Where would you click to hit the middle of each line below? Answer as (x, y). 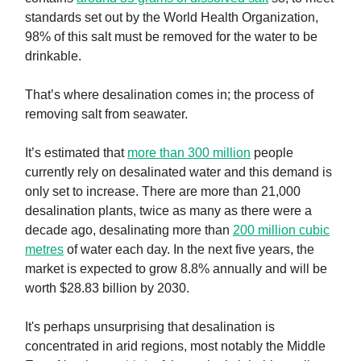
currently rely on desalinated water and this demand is (178, 172)
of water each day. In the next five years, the (189, 250)
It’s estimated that (76, 153)
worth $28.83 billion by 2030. (107, 288)
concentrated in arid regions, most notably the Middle (175, 346)
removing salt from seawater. (106, 114)
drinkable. (53, 56)
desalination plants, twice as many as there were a (168, 211)
